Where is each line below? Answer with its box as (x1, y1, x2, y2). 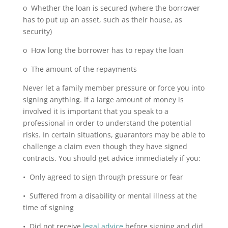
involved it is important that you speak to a (22, 106, 168, 116)
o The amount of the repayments (22, 64, 137, 74)
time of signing (22, 203, 74, 212)
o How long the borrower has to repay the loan (22, 45, 184, 55)
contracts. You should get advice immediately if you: (22, 153, 201, 163)
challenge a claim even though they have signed (22, 141, 187, 151)
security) (22, 26, 52, 36)
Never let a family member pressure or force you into (22, 83, 205, 93)
